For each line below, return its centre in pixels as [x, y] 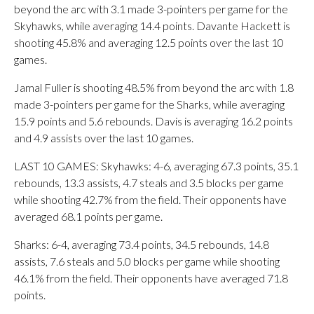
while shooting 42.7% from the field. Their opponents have [150, 199]
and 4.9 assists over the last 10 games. [104, 138]
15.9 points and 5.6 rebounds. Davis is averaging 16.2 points [153, 121]
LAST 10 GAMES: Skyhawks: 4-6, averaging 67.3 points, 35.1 [156, 166]
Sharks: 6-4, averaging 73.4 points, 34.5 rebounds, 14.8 [142, 244]
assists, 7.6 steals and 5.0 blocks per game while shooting [147, 261]
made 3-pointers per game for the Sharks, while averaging [149, 104]
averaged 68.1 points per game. [88, 216]
